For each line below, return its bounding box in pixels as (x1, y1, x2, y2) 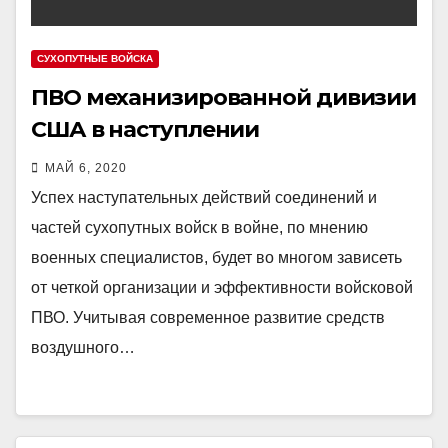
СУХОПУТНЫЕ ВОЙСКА (37, 53, 153, 64)
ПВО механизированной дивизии (31, 84, 417, 111)
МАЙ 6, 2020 (45, 161, 127, 175)
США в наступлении (31, 116, 260, 143)
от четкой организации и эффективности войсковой (31, 279, 413, 296)
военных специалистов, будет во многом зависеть (31, 249, 402, 266)
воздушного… (31, 339, 135, 356)
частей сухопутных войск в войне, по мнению (31, 219, 368, 236)
